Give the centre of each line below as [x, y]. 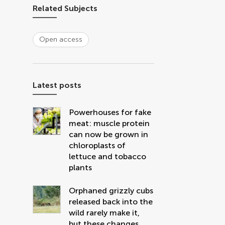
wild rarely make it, [104, 213]
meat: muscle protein [109, 123]
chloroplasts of [97, 145]
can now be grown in [109, 134]
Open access [61, 39]
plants [81, 167]
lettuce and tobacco [108, 156]
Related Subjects [65, 8]
